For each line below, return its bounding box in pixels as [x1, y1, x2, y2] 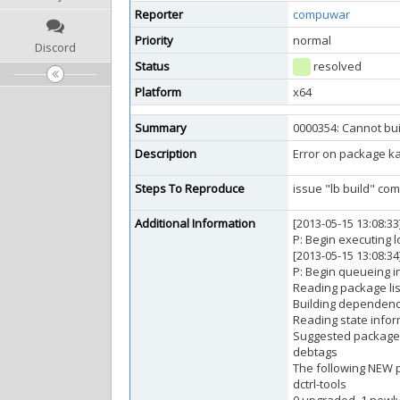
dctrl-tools [293, 376, 346, 392]
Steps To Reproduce [135, 180, 245, 196]
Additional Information [135, 215, 255, 231]
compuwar [293, 6, 350, 22]
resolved [311, 58, 362, 74]
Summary [135, 120, 187, 136]
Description [135, 146, 196, 162]
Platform [135, 84, 181, 100]
